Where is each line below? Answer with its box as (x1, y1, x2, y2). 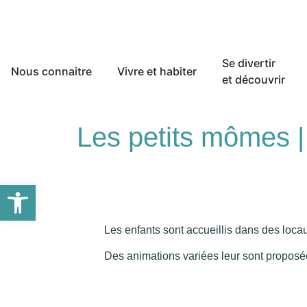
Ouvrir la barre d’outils (6, 177, 79, 204)
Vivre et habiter (117, 64, 197, 78)
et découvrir (222, 73, 285, 86)
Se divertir (222, 56, 275, 70)
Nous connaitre (11, 64, 92, 78)
